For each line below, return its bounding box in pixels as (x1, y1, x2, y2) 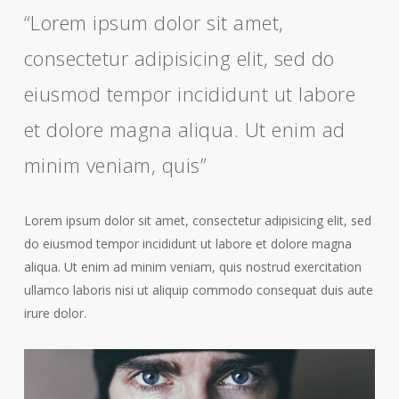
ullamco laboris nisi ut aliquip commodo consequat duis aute (23, 281, 373, 298)
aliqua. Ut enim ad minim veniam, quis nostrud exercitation (23, 258, 362, 275)
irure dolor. (23, 305, 86, 322)
